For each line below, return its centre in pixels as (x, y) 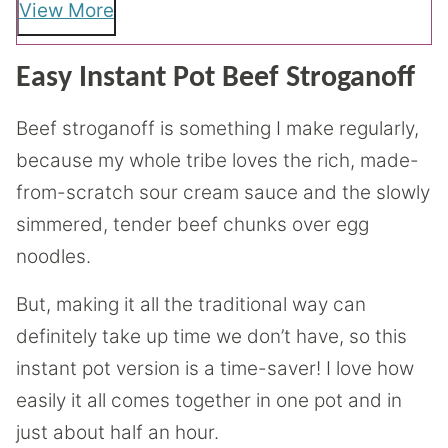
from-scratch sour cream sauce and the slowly (223, 192)
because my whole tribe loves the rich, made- (217, 160)
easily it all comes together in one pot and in (209, 400)
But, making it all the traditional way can (191, 304)
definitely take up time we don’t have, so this (211, 336)
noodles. (53, 256)
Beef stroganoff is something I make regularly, (217, 128)
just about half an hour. (117, 432)
